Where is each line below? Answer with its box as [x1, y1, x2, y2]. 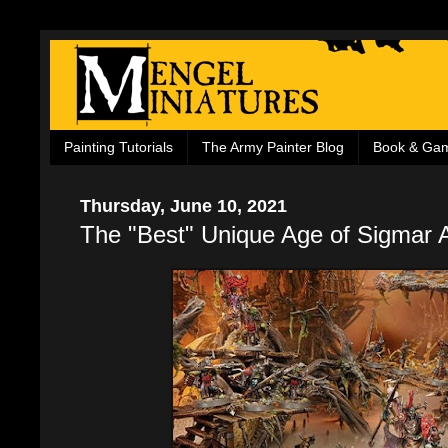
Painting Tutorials [64, 139, 173, 156]
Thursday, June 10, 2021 [80, 194, 287, 216]
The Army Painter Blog [202, 139, 344, 156]
